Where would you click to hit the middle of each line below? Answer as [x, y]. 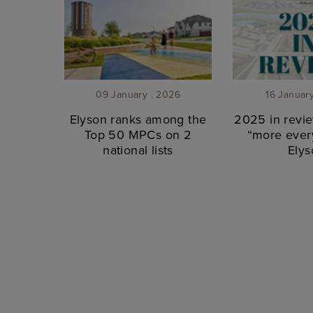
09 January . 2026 [138, 95]
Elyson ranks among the [138, 119]
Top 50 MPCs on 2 [138, 135]
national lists [138, 150]
